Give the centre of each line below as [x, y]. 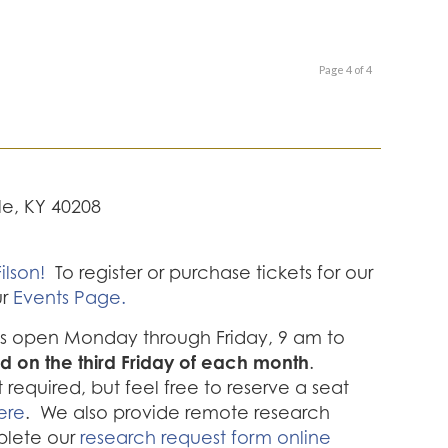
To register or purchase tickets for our [209, 272]
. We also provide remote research [178, 412]
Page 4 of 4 [345, 69]
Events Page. [70, 297]
